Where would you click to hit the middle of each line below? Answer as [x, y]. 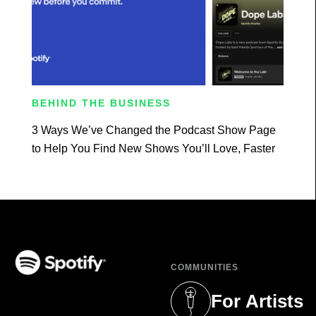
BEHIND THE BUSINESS [101, 103]
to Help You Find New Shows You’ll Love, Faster [153, 148]
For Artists [257, 302]
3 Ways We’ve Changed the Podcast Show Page [154, 130]
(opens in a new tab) [64, 283]
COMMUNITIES [205, 267]
